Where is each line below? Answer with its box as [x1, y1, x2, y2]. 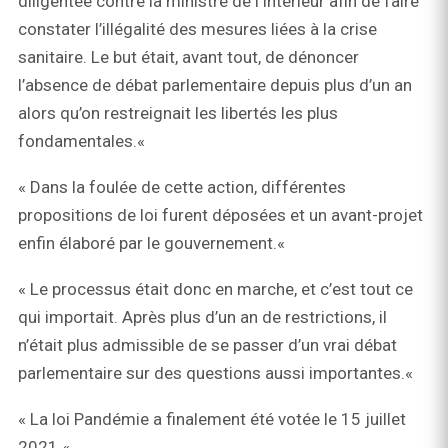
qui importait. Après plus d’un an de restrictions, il [18, 307, 387, 328]
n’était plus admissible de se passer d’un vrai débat [18, 335, 397, 356]
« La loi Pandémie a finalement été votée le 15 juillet [18, 409, 406, 430]
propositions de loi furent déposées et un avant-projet [18, 205, 423, 226]
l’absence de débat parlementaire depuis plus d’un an [18, 75, 412, 96]
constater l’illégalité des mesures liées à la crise [18, 19, 377, 40]
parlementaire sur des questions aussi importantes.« [18, 363, 417, 384]
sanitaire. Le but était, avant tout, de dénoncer [18, 47, 359, 68]
